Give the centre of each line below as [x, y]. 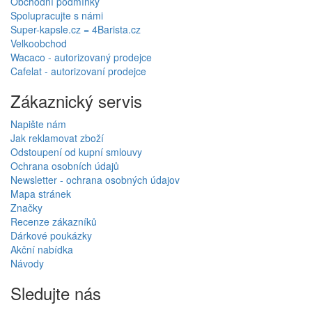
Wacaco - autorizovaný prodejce [81, 57]
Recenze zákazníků [54, 221]
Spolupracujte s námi [57, 15]
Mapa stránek [41, 193]
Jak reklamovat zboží [57, 138]
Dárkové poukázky [51, 235]
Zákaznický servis [76, 100]
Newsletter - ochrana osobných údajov [95, 179]
